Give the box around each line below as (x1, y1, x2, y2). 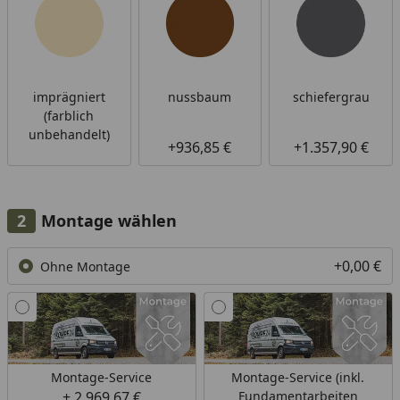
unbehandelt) (28, 126, 110, 144)
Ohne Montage (40, 257, 130, 275)
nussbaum (168, 88, 232, 106)
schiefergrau (292, 88, 370, 106)
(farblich (44, 107, 95, 125)
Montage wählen (41, 210, 177, 232)
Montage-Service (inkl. (231, 369, 365, 387)
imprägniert (32, 88, 105, 106)
